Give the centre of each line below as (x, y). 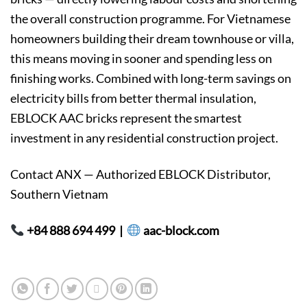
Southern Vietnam (59, 194)
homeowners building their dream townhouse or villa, (152, 39)
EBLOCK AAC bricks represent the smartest (126, 118)
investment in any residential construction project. (144, 138)
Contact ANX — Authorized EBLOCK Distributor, (140, 174)
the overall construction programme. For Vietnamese (150, 19)
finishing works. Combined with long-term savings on (151, 78)
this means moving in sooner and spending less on (141, 59)
